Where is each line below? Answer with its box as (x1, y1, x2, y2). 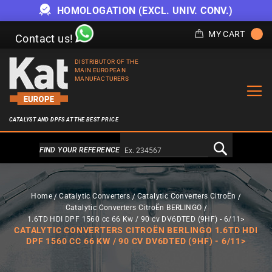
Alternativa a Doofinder (89, 145, 183, 155)
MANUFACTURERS (75, 75, 129, 82)
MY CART (208, 29, 245, 39)
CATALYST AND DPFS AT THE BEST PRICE (9, 117, 118, 123)
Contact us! (15, 32, 73, 45)
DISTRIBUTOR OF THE (75, 58, 139, 65)
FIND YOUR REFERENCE (39, 146, 120, 154)
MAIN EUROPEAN (75, 67, 126, 73)
